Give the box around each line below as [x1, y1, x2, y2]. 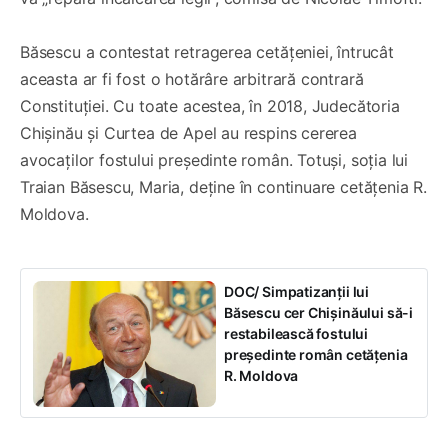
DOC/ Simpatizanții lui [224, 282, 370, 300]
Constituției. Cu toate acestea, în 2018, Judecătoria [20, 95, 400, 116]
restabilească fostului [224, 324, 369, 342]
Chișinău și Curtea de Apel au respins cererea [20, 122, 357, 143]
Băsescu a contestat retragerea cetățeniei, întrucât [20, 41, 394, 62]
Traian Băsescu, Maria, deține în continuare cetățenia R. [20, 176, 427, 197]
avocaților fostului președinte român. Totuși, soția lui [20, 149, 409, 170]
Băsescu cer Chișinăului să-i [224, 303, 413, 321]
